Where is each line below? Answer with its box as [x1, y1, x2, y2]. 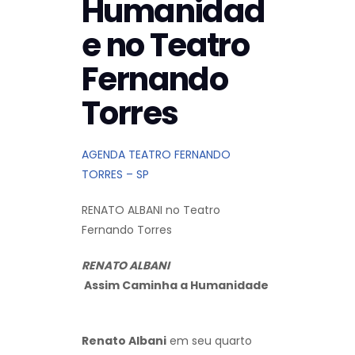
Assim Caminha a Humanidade [82, 277, 269, 294]
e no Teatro [82, 23, 250, 68]
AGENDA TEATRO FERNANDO [82, 147, 231, 163]
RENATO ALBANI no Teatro [82, 202, 220, 219]
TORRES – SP [82, 166, 149, 183]
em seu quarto [166, 333, 252, 349]
